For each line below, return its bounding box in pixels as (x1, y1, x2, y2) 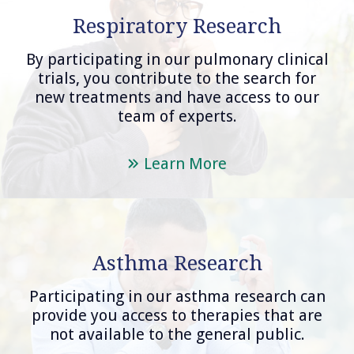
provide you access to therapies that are (32, 306, 322, 326)
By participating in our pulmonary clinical (25, 50, 329, 70)
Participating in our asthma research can (28, 287, 326, 307)
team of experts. (117, 107, 237, 126)
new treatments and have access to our (35, 88, 319, 107)
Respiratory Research (73, 14, 281, 39)
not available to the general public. (49, 325, 305, 345)
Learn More (143, 154, 227, 173)
